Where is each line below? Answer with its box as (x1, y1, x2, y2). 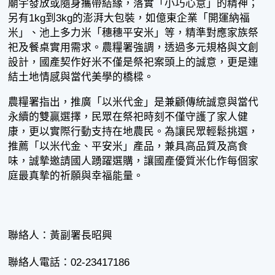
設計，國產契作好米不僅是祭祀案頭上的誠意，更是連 (8, 56, 259, 69)
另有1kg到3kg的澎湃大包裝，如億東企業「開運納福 (8, 12, 250, 25)
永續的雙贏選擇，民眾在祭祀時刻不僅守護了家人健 (8, 110, 249, 123)
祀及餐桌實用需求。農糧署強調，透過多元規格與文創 (8, 42, 259, 54)
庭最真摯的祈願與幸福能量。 (8, 169, 144, 182)
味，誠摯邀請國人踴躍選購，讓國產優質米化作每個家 (8, 155, 259, 167)
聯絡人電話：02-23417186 (8, 257, 130, 269)
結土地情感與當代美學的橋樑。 (8, 71, 155, 83)
